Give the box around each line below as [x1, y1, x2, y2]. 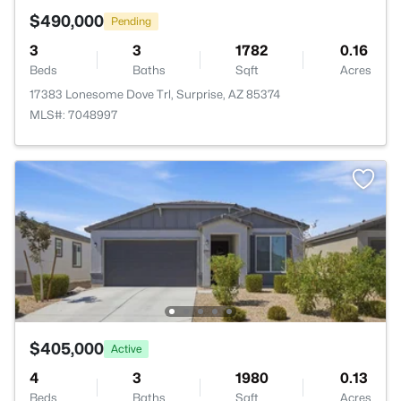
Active [111, 341, 141, 355]
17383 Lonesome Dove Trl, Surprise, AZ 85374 [30, 87, 280, 101]
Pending [111, 13, 151, 28]
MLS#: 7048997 [30, 107, 118, 122]
